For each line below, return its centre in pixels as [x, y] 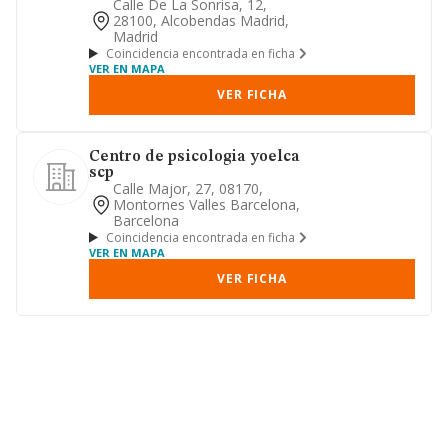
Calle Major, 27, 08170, [188, 188]
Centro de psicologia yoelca [194, 157]
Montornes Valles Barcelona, [206, 204]
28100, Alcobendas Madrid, [201, 20]
